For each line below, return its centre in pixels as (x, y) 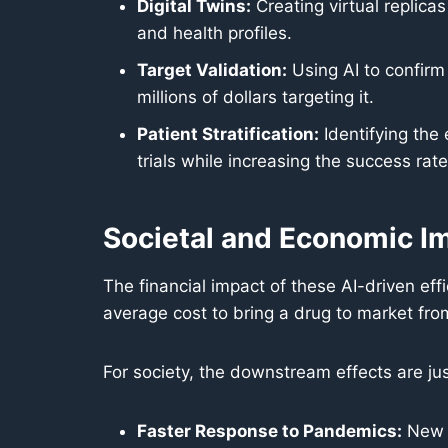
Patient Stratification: (228, 134)
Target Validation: (212, 70)
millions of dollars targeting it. (255, 97)
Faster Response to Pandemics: (269, 431)
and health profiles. (214, 33)
